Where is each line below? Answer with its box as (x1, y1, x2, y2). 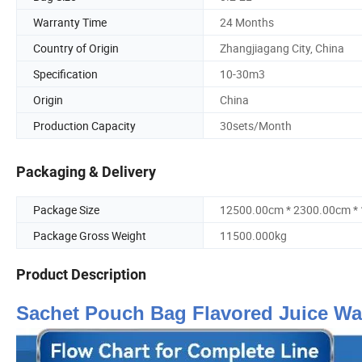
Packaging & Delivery (16, 163, 156, 181)
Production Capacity (33, 117, 136, 133)
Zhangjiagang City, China (220, 40, 344, 56)
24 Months (220, 14, 274, 30)
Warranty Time (33, 14, 107, 30)
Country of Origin (33, 40, 119, 56)
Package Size (33, 202, 99, 218)
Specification (33, 65, 98, 82)
